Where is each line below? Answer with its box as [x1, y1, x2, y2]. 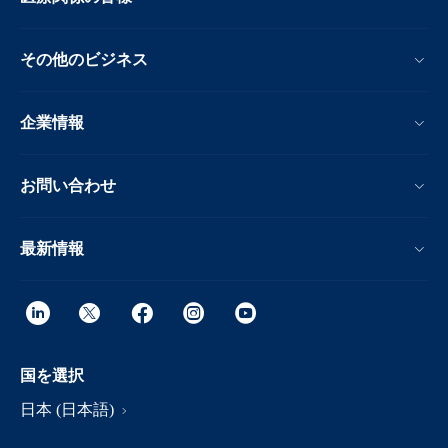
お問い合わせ [20, 176, 116, 194]
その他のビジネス [20, 50, 148, 68]
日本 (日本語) [20, 400, 118, 418]
